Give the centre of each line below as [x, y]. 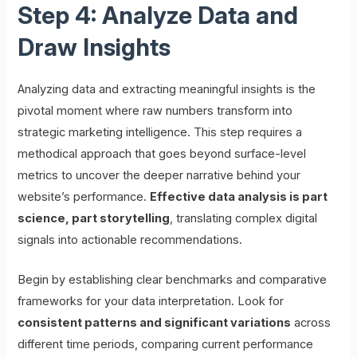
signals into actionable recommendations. [130, 240]
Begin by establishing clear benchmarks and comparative [173, 280]
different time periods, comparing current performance [166, 345]
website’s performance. [84, 197]
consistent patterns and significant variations [155, 323]
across [311, 323]
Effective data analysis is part [239, 197]
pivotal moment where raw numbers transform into [155, 111]
